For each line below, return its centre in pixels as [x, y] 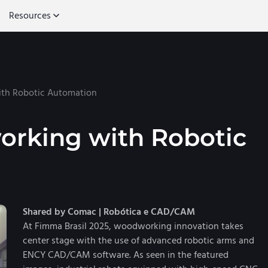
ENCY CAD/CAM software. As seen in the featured [126, 255]
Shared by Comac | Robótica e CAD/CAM [109, 212]
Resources [30, 15]
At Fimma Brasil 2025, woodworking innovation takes [133, 226]
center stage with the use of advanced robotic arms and [138, 240]
